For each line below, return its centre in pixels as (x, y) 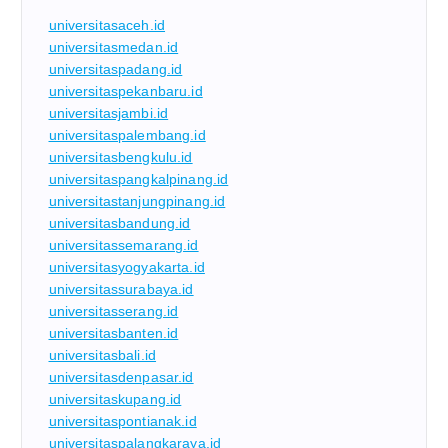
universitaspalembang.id (127, 134)
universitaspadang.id (115, 68)
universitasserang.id (113, 310)
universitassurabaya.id (121, 288)
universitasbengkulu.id (120, 156)
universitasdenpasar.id (121, 376)
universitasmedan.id (113, 46)
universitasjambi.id (108, 112)
